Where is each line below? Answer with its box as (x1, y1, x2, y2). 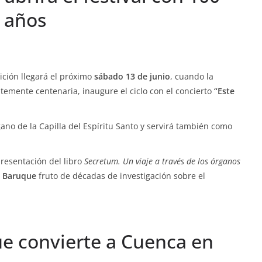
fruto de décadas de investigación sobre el (36, 170, 205, 181)
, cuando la (170, 71, 213, 82)
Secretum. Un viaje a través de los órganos (84, 156, 240, 167)
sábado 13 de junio (94, 71, 170, 82)
